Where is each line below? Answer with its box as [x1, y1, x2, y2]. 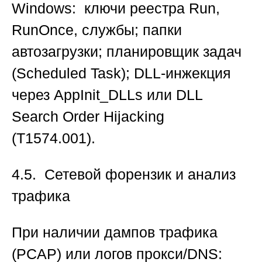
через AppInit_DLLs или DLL [12, 87, 202, 104]
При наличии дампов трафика [12, 224, 218, 241]
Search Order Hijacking [12, 108, 164, 125]
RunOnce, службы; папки [12, 22, 182, 39]
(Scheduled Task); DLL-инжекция [12, 65, 231, 82]
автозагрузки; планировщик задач [12, 43, 242, 60]
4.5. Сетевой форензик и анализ [12, 166, 236, 183]
